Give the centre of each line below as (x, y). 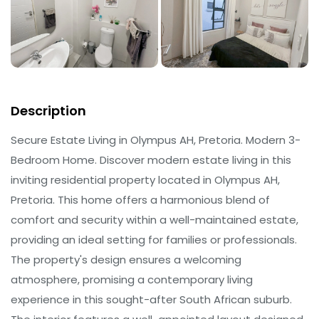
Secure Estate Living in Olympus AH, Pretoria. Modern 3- (156, 140)
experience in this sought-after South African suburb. (151, 299)
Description (48, 110)
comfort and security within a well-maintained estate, (155, 219)
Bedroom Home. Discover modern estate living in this (151, 159)
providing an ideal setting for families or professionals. (154, 239)
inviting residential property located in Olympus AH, (145, 179)
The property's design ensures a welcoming (126, 259)
